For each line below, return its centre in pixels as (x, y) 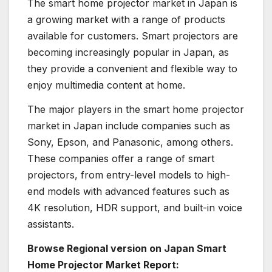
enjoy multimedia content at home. (106, 85)
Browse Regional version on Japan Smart (127, 249)
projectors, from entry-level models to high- (129, 175)
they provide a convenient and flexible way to (132, 69)
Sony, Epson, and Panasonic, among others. (130, 142)
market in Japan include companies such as (129, 126)
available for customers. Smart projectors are (133, 36)
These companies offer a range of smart (121, 159)
